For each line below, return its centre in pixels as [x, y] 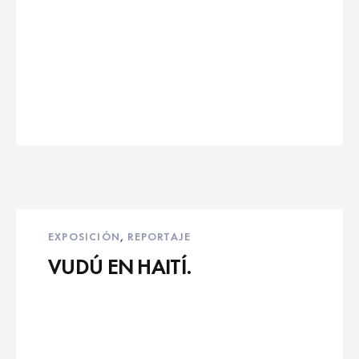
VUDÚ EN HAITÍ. [120, 265]
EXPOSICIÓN [84, 236]
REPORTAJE [159, 236]
